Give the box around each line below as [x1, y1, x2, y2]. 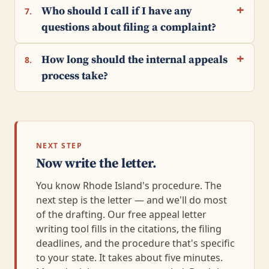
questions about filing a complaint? [41, 20, 216, 35]
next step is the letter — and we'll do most [36, 193, 227, 207]
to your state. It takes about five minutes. [36, 251, 223, 265]
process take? [41, 69, 108, 83]
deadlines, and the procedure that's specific [36, 237, 235, 250]
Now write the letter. [36, 156, 157, 172]
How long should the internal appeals [41, 53, 228, 67]
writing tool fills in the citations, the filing [36, 222, 222, 236]
